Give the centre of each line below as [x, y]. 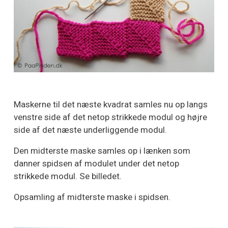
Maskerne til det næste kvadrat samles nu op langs [111, 105]
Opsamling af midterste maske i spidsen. [92, 197]
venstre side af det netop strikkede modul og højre [110, 117]
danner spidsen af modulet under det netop [96, 164]
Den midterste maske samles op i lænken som [102, 151]
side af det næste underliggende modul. [90, 130]
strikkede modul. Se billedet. [68, 176]
